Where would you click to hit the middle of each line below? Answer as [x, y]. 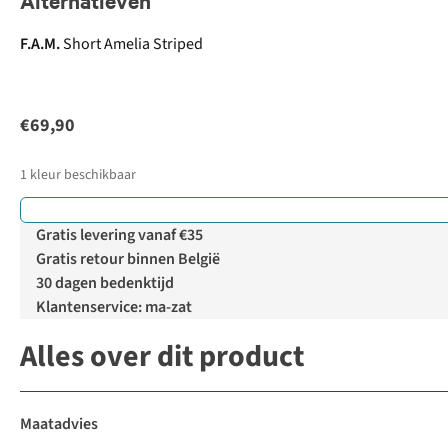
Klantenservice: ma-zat [114, 307]
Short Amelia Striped [133, 44]
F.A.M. [40, 44]
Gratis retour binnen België [128, 259]
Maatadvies [59, 424]
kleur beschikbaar [83, 175]
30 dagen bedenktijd [105, 283]
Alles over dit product [162, 357]
